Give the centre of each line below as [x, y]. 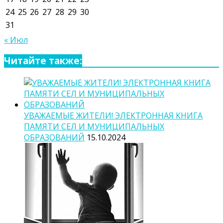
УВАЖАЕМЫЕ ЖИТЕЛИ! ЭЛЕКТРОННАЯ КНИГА [113, 116]
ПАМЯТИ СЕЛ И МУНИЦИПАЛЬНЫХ [94, 127]
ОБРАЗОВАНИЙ [54, 138]
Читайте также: [43, 61]
